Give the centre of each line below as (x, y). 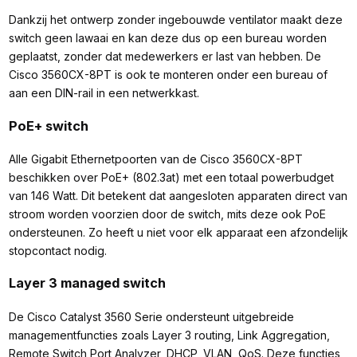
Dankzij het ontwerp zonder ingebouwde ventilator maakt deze (175, 20)
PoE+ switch (48, 126)
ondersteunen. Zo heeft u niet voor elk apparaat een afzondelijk (178, 232)
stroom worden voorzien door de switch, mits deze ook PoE (167, 214)
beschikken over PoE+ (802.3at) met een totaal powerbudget (171, 177)
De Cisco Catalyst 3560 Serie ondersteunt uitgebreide (151, 316)
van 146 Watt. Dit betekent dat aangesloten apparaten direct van (178, 195)
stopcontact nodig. (57, 250)
